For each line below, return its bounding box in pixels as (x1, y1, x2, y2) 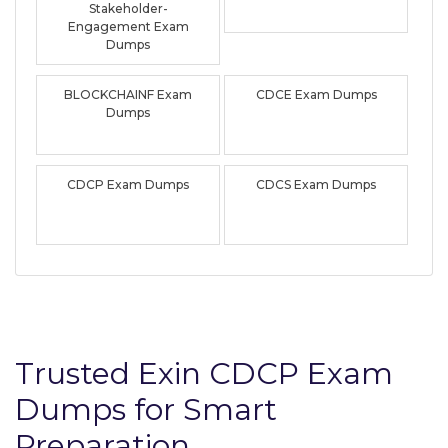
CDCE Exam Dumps (255, 86, 377, 102)
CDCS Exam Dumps (256, 176, 377, 192)
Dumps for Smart (15, 390, 277, 428)
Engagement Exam (67, 18, 189, 34)
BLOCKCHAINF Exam (64, 86, 193, 102)
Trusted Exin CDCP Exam (15, 354, 393, 392)
